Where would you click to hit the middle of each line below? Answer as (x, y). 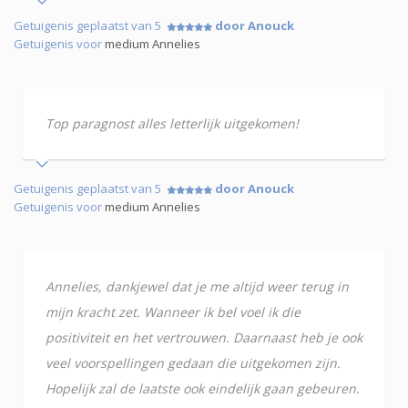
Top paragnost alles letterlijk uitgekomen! (172, 123)
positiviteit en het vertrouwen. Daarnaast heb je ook (204, 337)
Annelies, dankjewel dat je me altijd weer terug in (197, 286)
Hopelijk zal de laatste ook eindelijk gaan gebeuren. (203, 388)
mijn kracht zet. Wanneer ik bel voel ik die (173, 311)
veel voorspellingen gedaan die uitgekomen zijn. (193, 362)
